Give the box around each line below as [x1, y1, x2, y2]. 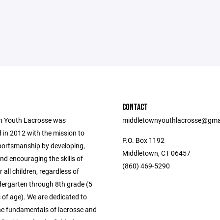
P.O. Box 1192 [122, 136, 165, 145]
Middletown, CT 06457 [122, 148, 191, 158]
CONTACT [122, 102, 148, 112]
